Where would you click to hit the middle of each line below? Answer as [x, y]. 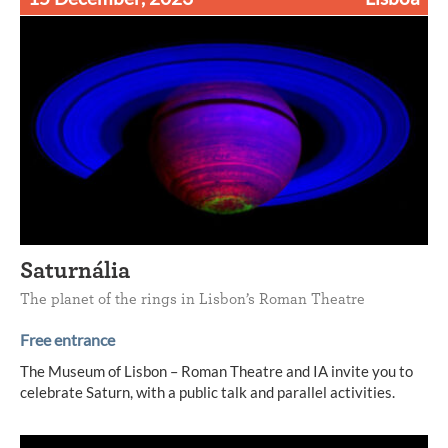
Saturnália [75, 270]
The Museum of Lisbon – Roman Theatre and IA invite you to [216, 370]
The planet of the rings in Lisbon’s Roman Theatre [192, 299]
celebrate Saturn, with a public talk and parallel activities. [207, 391]
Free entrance [67, 339]
